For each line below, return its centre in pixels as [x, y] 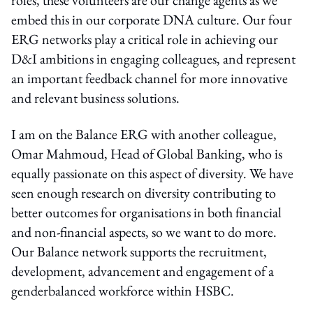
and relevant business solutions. [95, 97]
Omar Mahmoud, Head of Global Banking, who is [147, 153]
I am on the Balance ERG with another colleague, [144, 134]
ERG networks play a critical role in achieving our [145, 39]
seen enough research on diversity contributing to [144, 192]
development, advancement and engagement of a [143, 271]
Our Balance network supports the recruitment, [139, 251]
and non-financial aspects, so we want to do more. [144, 232]
